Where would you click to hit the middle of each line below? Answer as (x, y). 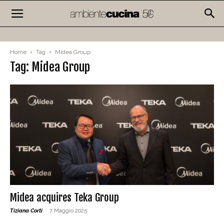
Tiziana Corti (26, 211)
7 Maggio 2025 (68, 211)
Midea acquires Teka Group (64, 198)
